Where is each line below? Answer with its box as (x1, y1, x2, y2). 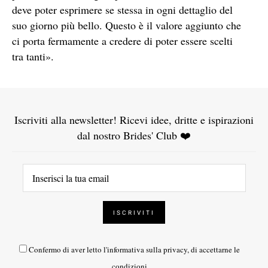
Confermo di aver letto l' (29, 243, 107, 255)
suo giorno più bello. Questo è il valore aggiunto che (12, 17, 241, 32)
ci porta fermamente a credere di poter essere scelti (12, 33, 233, 48)
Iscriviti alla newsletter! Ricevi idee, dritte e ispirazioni (14, 112, 254, 127)
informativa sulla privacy (107, 243, 187, 255)
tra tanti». (12, 48, 54, 63)
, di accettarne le (187, 243, 240, 255)
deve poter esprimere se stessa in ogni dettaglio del (12, 2, 233, 17)
